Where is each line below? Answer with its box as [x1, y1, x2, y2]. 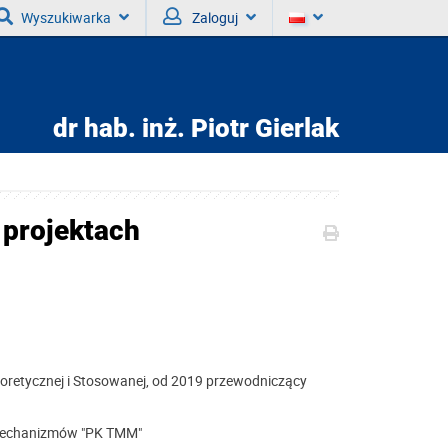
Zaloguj [192, 8, 238, 27]
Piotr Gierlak [185, 113, 339, 143]
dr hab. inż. [53, 113, 185, 143]
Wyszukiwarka [21, 8, 111, 27]
